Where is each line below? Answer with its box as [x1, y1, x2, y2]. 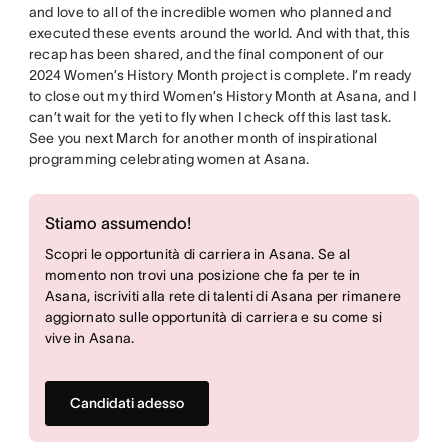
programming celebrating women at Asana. [28, 150, 310, 167]
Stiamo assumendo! [44, 213, 191, 232]
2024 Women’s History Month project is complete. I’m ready [28, 66, 412, 83]
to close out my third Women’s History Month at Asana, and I [28, 87, 417, 104]
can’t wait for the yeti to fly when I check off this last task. [28, 108, 392, 125]
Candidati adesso [69, 394, 184, 411]
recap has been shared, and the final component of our [28, 45, 385, 62]
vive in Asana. [44, 329, 135, 346]
